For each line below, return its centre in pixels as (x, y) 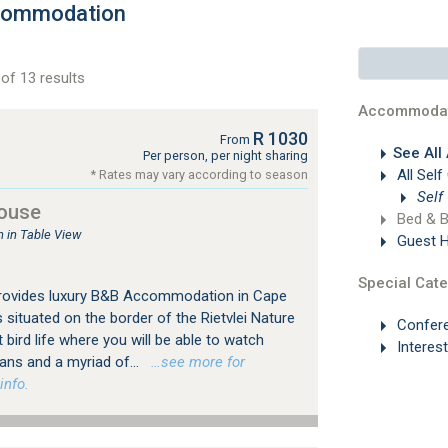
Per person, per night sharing (225, 155)
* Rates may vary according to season (199, 174)
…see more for (193, 362)
